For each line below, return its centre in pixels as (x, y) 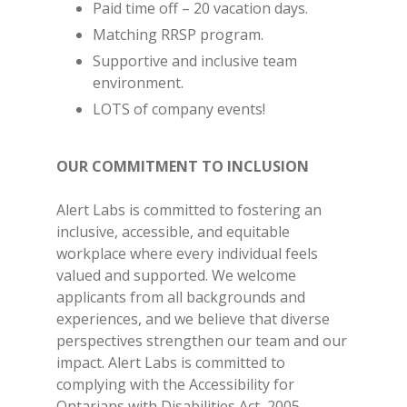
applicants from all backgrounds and (181, 297)
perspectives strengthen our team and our (202, 341)
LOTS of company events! (179, 109)
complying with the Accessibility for (175, 384)
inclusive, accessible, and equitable (173, 232)
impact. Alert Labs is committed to (171, 362)
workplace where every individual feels (187, 253)
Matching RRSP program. (178, 35)
